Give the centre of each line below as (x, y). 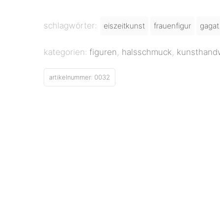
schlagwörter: (71, 25)
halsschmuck (147, 52)
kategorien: (67, 52)
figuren (103, 52)
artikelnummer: (72, 77)
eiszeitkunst (124, 26)
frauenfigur (172, 26)
